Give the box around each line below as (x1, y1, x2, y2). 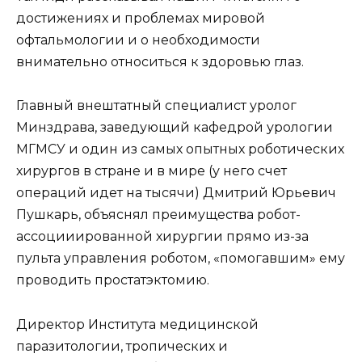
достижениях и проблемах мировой (16, 11, 265, 27)
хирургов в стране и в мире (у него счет (16, 163, 287, 179)
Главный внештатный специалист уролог (16, 98, 297, 114)
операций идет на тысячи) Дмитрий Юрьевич (16, 185, 336, 201)
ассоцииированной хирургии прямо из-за (16, 229, 309, 245)
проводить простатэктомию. (16, 272, 209, 288)
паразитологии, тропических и (16, 338, 228, 354)
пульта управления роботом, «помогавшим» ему (16, 250, 345, 267)
